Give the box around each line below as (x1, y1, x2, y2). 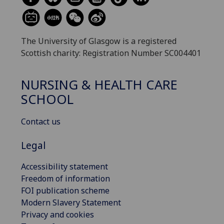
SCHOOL (21, 90, 73, 108)
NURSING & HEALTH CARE (21, 75, 177, 93)
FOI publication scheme (21, 184, 109, 196)
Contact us (21, 115, 60, 127)
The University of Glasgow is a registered (21, 35, 176, 47)
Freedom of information (21, 172, 110, 184)
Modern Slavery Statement (21, 196, 121, 208)
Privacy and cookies (21, 208, 94, 220)
